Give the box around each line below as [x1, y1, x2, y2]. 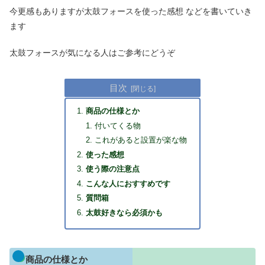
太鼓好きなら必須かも [86, 208, 163, 217]
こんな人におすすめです [86, 179, 171, 188]
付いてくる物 [95, 121, 141, 130]
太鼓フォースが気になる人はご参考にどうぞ [9, 47, 175, 57]
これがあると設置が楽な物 [95, 136, 188, 145]
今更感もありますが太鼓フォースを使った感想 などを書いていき [9, 6, 252, 16]
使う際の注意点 [86, 165, 140, 174]
